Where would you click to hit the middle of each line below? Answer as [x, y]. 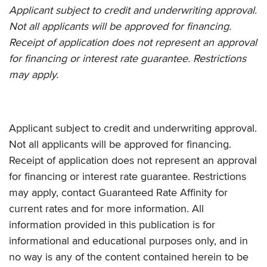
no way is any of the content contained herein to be [129, 257]
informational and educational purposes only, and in [128, 240]
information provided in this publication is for [112, 224]
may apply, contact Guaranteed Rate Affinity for [118, 192]
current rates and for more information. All [106, 208]
